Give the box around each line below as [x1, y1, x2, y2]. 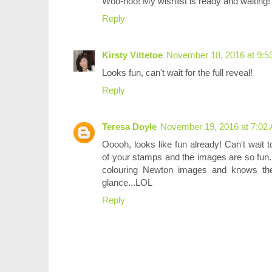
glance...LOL [102, 177, 152, 188]
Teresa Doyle [102, 121, 157, 132]
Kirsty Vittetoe [102, 49, 163, 60]
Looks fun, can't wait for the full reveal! [102, 67, 253, 78]
